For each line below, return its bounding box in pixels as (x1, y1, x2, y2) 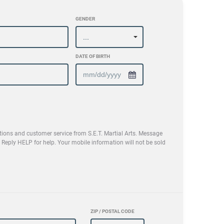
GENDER (75, 16, 95, 22)
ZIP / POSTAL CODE (90, 208, 134, 214)
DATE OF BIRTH (75, 53, 110, 59)
